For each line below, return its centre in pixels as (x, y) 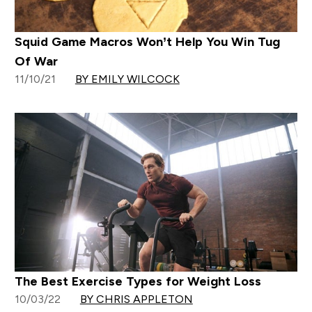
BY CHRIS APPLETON (136, 299)
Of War (36, 61)
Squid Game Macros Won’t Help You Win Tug (147, 41)
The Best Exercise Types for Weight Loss (138, 281)
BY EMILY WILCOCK (127, 79)
